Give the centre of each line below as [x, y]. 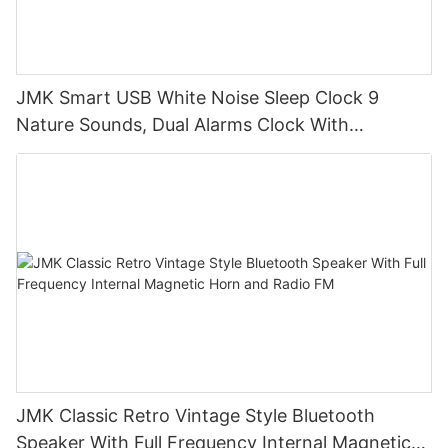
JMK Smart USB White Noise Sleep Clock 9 [197, 97]
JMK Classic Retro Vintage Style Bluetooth [195, 416]
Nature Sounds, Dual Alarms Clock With [182, 124]
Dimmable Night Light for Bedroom [164, 151]
